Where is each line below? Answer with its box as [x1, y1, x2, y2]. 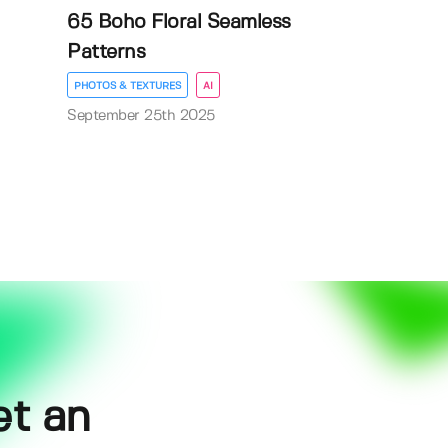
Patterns [67, 42, 146, 62]
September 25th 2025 [67, 108, 215, 123]
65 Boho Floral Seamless [67, 12, 291, 32]
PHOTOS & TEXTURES [74, 80, 182, 91]
